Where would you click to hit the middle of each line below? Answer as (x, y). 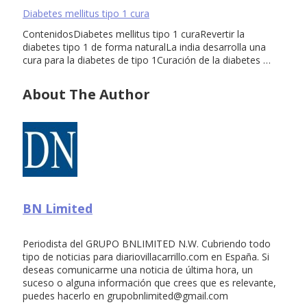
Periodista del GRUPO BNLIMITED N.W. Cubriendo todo (147, 243)
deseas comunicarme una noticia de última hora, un (138, 269)
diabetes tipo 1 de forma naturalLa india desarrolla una (144, 47)
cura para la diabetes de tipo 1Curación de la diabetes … (147, 60)
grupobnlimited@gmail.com (168, 295)
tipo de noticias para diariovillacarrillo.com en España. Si (146, 256)
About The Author (86, 95)
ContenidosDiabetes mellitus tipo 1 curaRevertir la (134, 34)
